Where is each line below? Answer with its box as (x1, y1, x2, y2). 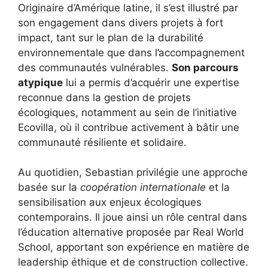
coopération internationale (80, 181, 206, 194)
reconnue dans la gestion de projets (18, 91, 191, 103)
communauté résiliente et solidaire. (18, 136, 187, 148)
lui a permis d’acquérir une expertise (63, 76, 239, 89)
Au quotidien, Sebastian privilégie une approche (18, 166, 248, 179)
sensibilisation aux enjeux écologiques (18, 196, 202, 209)
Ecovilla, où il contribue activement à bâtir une (18, 121, 239, 133)
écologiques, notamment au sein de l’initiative (18, 106, 237, 118)
